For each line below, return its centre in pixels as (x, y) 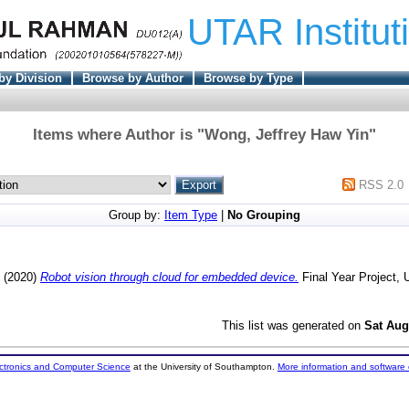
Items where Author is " (119, 134)
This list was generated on (293, 325)
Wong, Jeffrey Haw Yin (287, 134)
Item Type (191, 215)
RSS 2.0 (382, 184)
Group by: (136, 215)
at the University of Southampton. (204, 367)
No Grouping (264, 215)
